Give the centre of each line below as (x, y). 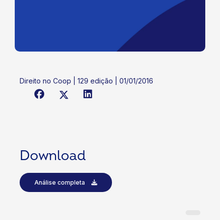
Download (53, 156)
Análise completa (60, 183)
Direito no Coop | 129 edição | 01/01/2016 (86, 81)
